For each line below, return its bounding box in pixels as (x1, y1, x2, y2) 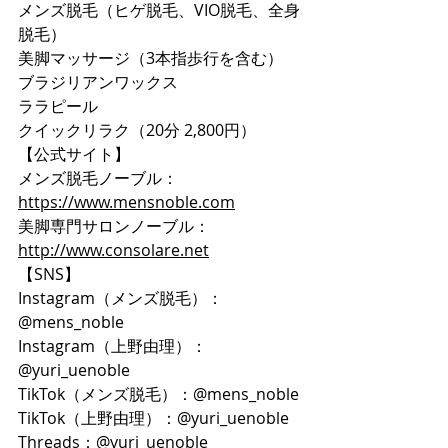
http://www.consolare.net (18, 239, 209, 262)
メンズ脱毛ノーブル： (18, 167, 178, 190)
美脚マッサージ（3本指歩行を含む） (18, 47, 283, 70)
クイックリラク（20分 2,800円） (18, 119, 256, 142)
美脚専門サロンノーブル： (18, 215, 210, 238)
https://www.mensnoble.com (18, 191, 235, 214)
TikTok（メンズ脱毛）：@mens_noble (18, 383, 299, 406)
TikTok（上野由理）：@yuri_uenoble (18, 407, 289, 430)
